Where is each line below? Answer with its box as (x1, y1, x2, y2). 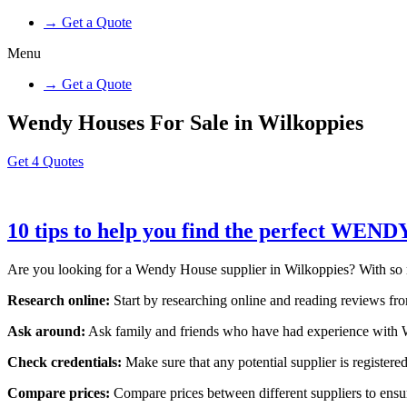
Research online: (7, 292, 110, 308)
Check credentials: (7, 353, 125, 370)
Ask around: (7, 323, 85, 339)
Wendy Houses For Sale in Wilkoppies (7, 110, 363, 134)
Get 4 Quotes (7, 153, 84, 169)
